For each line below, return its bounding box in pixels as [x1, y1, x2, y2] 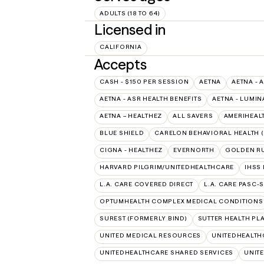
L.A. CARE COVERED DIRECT [100, 180, 193, 188]
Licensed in [94, 21, 166, 38]
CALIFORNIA [100, 42, 142, 51]
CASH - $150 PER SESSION [100, 77, 189, 85]
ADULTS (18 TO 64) [100, 9, 160, 17]
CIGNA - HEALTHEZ [100, 146, 163, 154]
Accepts [94, 55, 147, 73]
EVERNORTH [173, 146, 214, 154]
